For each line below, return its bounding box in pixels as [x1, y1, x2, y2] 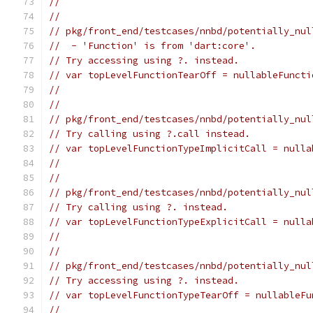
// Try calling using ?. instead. [49, 201, 228, 213]
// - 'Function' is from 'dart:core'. [49, 40, 256, 52]
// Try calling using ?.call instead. [49, 128, 250, 140]
